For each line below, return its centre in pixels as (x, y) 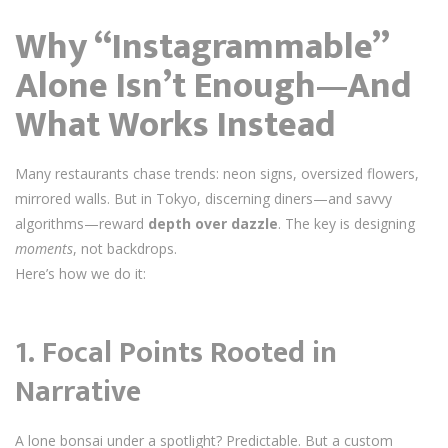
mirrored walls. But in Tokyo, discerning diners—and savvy (203, 198)
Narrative (78, 391)
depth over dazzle (213, 223)
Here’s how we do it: (80, 273)
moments (44, 248)
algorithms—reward (81, 223)
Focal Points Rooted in (189, 352)
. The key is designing (346, 223)
